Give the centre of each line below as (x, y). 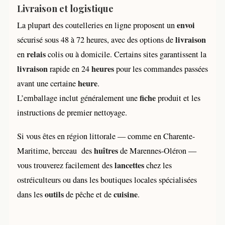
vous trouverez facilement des (66, 165)
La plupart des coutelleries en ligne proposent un (97, 25)
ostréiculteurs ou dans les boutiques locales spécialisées (107, 180)
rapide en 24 (70, 69)
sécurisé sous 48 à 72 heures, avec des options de (96, 39)
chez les (158, 165)
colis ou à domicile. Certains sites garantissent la (126, 54)
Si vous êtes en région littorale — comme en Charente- (106, 136)
